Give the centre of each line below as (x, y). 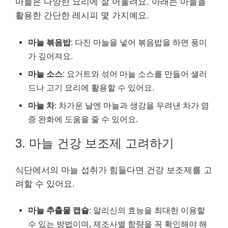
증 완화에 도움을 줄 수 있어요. (83, 119)
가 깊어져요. (50, 56)
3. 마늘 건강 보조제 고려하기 (95, 143)
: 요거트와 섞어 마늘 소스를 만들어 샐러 (135, 74)
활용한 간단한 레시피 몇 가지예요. (82, 16)
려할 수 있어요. (45, 184)
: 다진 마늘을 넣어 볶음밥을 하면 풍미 (139, 42)
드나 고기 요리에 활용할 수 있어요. (91, 87)
